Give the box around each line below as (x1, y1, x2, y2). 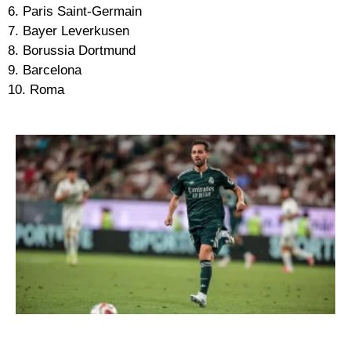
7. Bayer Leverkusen (8, 24, 129, 39)
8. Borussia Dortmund (8, 43, 136, 59)
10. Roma (8, 82, 64, 98)
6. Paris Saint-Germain (8, 4, 142, 20)
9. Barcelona (8, 63, 81, 78)
